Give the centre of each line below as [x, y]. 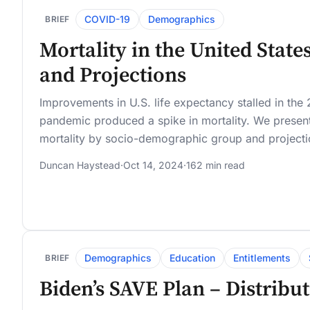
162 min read [216, 165]
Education [192, 257]
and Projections [113, 76]
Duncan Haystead [80, 165]
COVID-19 [107, 19]
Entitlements [262, 257]
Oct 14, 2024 [153, 165]
